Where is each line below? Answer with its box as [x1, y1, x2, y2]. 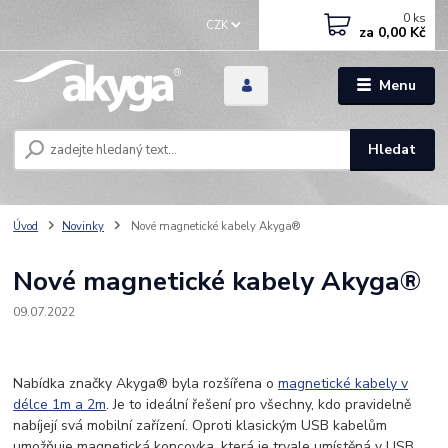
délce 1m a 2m [13, 394, 107, 414]
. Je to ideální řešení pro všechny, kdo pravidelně [106, 394, 412, 414]
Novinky [62, 219, 104, 235]
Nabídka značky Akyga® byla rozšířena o [13, 373, 279, 393]
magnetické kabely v [278, 373, 409, 393]
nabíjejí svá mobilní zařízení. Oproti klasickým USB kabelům [13, 415, 388, 435]
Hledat [368, 140, 417, 160]
